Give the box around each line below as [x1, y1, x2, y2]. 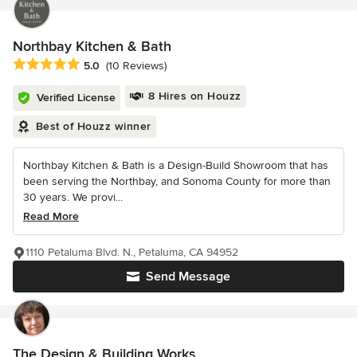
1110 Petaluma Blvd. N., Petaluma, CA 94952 [25, 245, 238, 260]
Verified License [37, 91, 116, 105]
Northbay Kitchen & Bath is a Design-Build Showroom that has [23, 159, 328, 173]
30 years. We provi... [23, 190, 123, 205]
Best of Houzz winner [35, 120, 151, 134]
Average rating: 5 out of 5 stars [12, 57, 182, 73]
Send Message [146, 269, 230, 285]
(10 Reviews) [106, 59, 167, 73]
